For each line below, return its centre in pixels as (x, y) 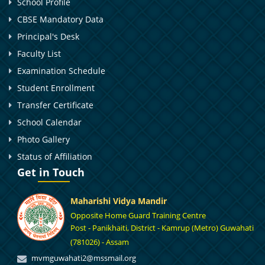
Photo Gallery (43, 139)
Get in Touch (51, 172)
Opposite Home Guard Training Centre (138, 215)
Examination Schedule (61, 70)
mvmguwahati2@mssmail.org (84, 258)
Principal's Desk (48, 36)
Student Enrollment (56, 88)
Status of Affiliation (55, 156)
